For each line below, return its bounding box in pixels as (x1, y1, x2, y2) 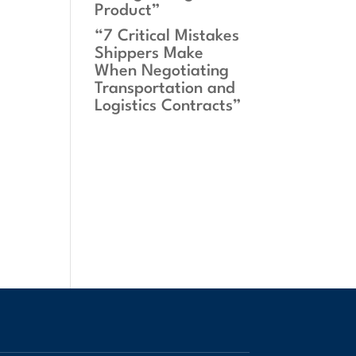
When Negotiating (95, 64, 230, 79)
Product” (95, 3, 161, 19)
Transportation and (95, 81, 236, 97)
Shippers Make (95, 46, 204, 62)
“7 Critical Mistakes (95, 29, 240, 44)
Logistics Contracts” (95, 99, 242, 114)
